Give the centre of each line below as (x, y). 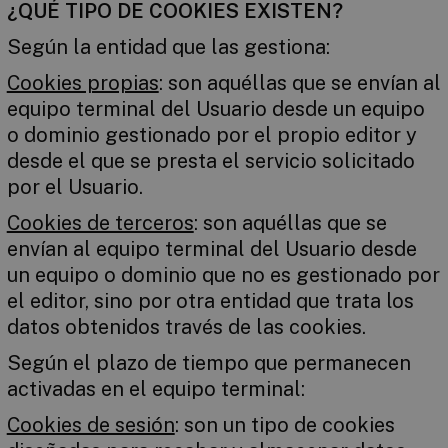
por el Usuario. (74, 187)
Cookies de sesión (90, 425)
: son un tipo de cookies (284, 425)
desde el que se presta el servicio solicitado (210, 161)
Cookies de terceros (100, 223)
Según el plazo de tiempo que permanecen (208, 363)
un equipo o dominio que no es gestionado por (223, 275)
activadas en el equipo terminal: (155, 389)
